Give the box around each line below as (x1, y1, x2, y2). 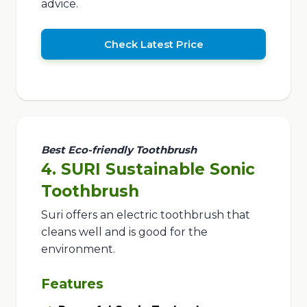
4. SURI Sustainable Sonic (40, 160, 255, 180)
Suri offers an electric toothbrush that (40, 208, 250, 222)
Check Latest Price (103, 37, 204, 51)
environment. (40, 243, 115, 256)
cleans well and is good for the (40, 225, 208, 239)
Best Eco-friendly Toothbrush (40, 143, 197, 157)
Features (40, 275, 103, 292)
